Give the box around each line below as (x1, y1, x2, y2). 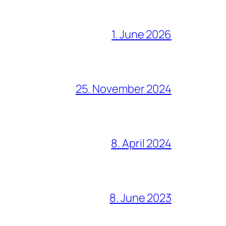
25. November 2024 (75, 81, 172, 97)
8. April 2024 (111, 136, 172, 151)
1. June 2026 (111, 27, 172, 42)
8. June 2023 (109, 190, 172, 206)
